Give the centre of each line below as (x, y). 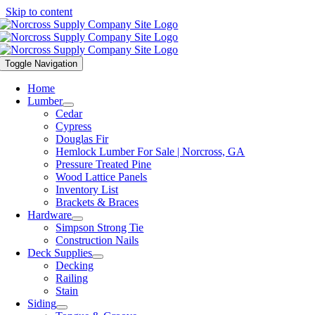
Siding (42, 303)
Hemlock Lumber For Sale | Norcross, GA (150, 152)
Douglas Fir (82, 139)
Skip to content (39, 12)
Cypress (74, 126)
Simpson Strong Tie (100, 227)
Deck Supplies (60, 253)
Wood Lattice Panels (102, 177)
